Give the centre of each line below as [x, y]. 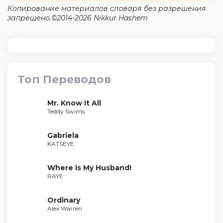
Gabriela [63, 135]
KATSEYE [61, 144]
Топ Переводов [64, 79]
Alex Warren [65, 208]
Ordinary [64, 200]
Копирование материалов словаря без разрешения [107, 8]
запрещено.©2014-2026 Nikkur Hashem [78, 18]
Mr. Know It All [74, 103]
